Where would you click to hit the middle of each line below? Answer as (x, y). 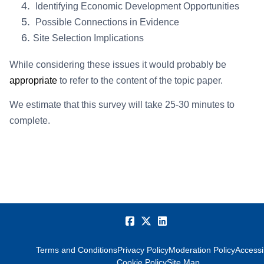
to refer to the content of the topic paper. (141, 80)
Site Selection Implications (88, 38)
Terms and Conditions (77, 250)
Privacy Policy (143, 250)
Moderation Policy (202, 250)
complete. (30, 120)
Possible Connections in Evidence (106, 22)
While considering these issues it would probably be (118, 64)
